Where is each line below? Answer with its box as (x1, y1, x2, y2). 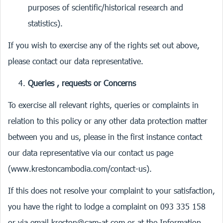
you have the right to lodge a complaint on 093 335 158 (8, 202, 206, 211)
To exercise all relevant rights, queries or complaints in (8, 100, 199, 110)
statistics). (28, 18, 63, 28)
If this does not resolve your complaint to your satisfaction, (8, 186, 215, 195)
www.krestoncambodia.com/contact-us (11, 164, 146, 173)
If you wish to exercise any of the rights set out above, (8, 40, 200, 50)
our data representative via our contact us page (8, 148, 173, 157)
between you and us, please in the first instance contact (8, 132, 202, 141)
